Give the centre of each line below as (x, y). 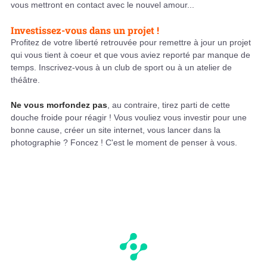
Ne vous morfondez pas (59, 105)
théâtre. (25, 80)
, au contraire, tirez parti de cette (169, 105)
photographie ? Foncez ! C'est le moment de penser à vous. (124, 143)
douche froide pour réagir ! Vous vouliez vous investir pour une (129, 118)
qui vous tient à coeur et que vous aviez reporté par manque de (131, 55)
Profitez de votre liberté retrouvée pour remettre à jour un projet (131, 43)
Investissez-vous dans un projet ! (85, 30)
